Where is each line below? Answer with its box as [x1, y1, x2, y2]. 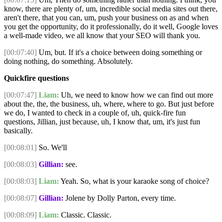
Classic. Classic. [59, 211, 111, 220]
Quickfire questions [4, 74, 69, 83]
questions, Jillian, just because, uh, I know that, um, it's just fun [4, 117, 200, 126]
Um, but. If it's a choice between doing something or [37, 48, 202, 57]
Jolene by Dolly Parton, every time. [63, 194, 176, 203]
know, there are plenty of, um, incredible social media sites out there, [4, 4, 218, 13]
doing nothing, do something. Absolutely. [4, 57, 133, 66]
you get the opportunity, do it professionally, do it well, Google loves [4, 22, 218, 31]
